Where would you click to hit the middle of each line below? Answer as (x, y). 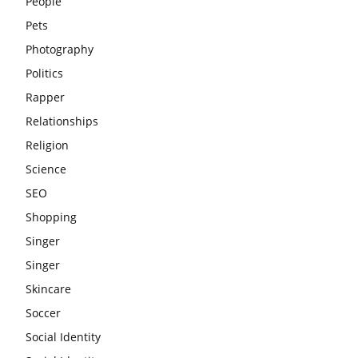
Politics (44, 73)
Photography (60, 49)
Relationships (62, 121)
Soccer (43, 312)
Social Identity (63, 336)
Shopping (51, 217)
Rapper (45, 97)
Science (46, 169)
